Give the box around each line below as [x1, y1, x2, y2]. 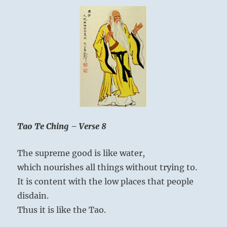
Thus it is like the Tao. [17, 204, 106, 215]
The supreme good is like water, [17, 147, 145, 158]
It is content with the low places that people [17, 176, 194, 186]
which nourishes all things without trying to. [17, 162, 198, 172]
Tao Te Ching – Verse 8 [17, 121, 107, 131]
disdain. [17, 190, 49, 201]
